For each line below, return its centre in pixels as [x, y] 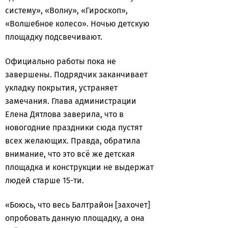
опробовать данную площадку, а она [75, 218]
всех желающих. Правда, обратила [73, 141]
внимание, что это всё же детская [70, 154]
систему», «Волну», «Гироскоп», [66, 10]
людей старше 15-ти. [47, 180]
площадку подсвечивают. [55, 37]
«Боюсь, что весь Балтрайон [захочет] [78, 205]
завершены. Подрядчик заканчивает [76, 75]
